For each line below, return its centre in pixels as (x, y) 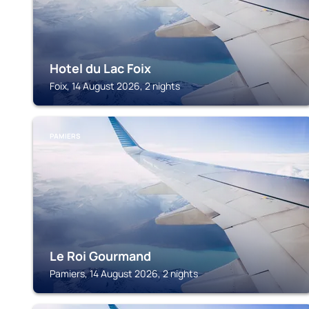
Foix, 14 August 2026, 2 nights (115, 86)
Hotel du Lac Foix (100, 68)
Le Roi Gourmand (100, 256)
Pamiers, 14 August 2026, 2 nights (124, 273)
